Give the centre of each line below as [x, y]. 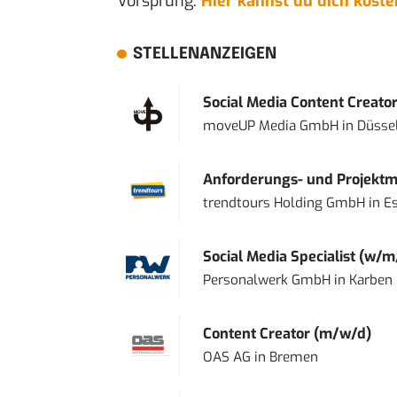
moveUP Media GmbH [270, 126]
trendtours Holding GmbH [284, 203]
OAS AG [226, 358]
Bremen [293, 358]
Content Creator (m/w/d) [287, 334]
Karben [370, 280]
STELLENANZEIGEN [204, 54]
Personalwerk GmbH [266, 280]
